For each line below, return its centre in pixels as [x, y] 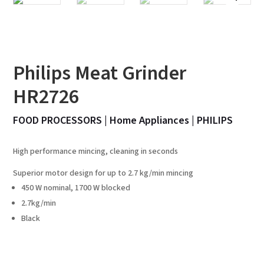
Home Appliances [150, 120]
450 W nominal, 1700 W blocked [76, 188]
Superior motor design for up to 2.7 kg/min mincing [103, 173]
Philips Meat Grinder [100, 73]
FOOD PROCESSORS [58, 120]
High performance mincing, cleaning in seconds [96, 151]
